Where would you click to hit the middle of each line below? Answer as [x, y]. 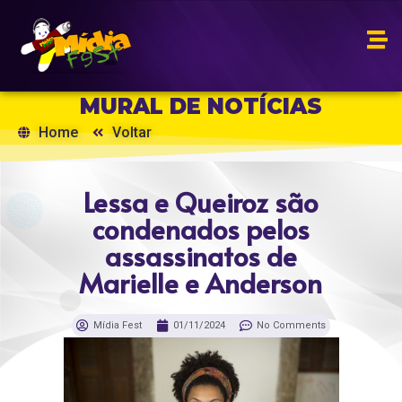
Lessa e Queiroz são [201, 201]
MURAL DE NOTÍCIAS [201, 106]
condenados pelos [201, 228]
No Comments [291, 325]
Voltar [132, 132]
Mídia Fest [118, 325]
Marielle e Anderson [201, 282]
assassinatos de [201, 255]
